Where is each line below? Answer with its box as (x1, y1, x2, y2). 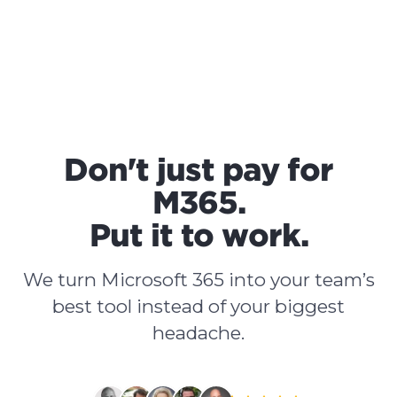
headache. (152, 322, 245, 345)
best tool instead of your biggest (52, 295, 345, 318)
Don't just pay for (64, 152, 333, 189)
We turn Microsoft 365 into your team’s (22, 269, 375, 292)
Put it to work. (89, 217, 308, 254)
